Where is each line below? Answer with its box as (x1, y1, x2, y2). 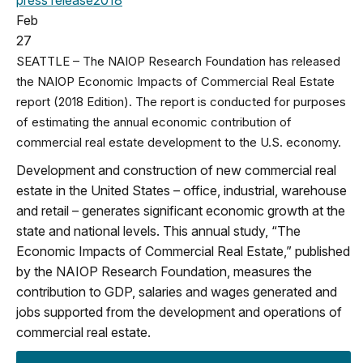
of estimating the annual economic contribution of (16, 113, 292, 130)
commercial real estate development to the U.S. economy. (16, 134, 341, 150)
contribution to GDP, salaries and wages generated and (16, 283, 337, 300)
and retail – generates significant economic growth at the (16, 202, 345, 219)
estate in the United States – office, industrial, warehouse (16, 181, 347, 199)
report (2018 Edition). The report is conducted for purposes (16, 93, 346, 109)
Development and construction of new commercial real (16, 161, 336, 178)
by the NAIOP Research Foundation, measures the (16, 263, 312, 280)
